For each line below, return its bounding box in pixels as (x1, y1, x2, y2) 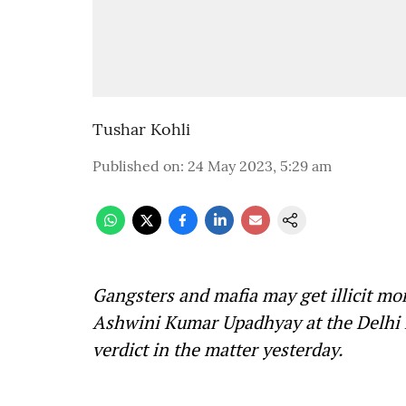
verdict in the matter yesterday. (92, 337, 343, 362)
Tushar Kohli (92, 119, 190, 140)
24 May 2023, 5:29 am (188, 157, 332, 175)
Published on (92, 157, 180, 175)
